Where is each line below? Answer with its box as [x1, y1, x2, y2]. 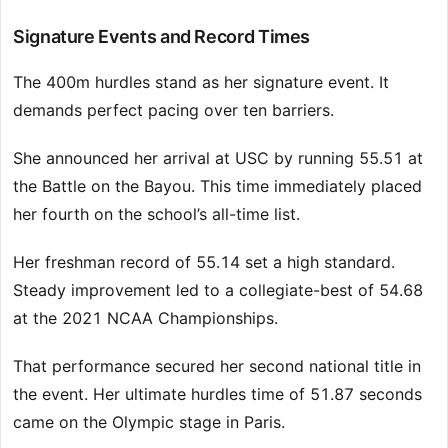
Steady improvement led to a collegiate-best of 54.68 [13, 280, 423, 301]
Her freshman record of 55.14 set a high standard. [13, 252, 395, 273]
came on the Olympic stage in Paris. [13, 412, 285, 433]
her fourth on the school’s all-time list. [13, 204, 300, 225]
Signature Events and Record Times [13, 26, 311, 48]
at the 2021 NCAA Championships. [13, 308, 278, 329]
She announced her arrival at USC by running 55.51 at [13, 148, 423, 169]
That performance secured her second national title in [13, 356, 421, 377]
